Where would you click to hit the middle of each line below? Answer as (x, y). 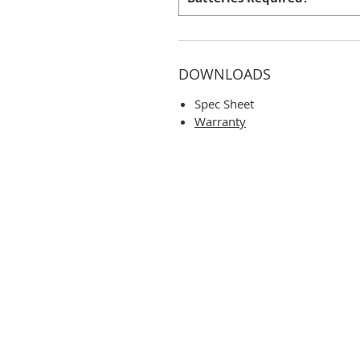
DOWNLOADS (225, 74)
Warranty (220, 121)
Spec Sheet (224, 103)
